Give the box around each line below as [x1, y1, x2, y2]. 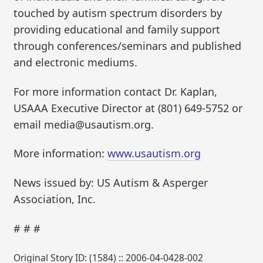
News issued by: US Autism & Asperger [14, 175, 208, 190]
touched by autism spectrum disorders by [14, 6, 222, 21]
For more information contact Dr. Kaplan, [14, 84, 218, 99]
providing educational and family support [14, 22, 221, 37]
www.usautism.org [107, 146, 201, 161]
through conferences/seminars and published [14, 39, 242, 53]
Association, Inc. [14, 191, 96, 206]
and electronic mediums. [14, 55, 138, 70]
